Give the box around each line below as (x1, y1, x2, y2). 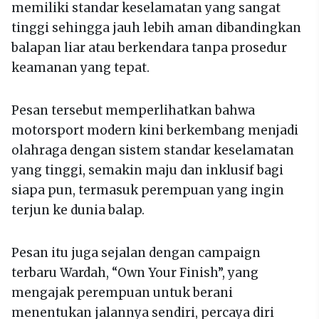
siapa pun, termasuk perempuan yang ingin (11, 182, 284, 198)
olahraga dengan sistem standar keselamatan (11, 142, 294, 158)
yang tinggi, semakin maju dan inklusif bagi (11, 162, 283, 178)
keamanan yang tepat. (11, 59, 150, 75)
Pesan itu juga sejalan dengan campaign (11, 244, 261, 261)
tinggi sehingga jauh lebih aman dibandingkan (11, 19, 301, 36)
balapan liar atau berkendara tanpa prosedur (11, 39, 287, 56)
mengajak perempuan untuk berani (11, 284, 233, 300)
